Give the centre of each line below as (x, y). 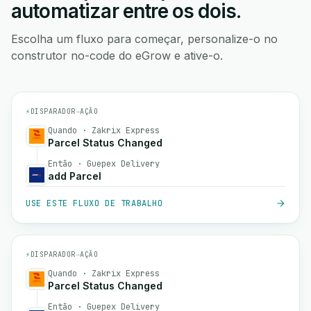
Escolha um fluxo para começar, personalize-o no (144, 39)
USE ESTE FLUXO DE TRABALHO (94, 203)
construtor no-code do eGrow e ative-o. (117, 56)
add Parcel (75, 176)
